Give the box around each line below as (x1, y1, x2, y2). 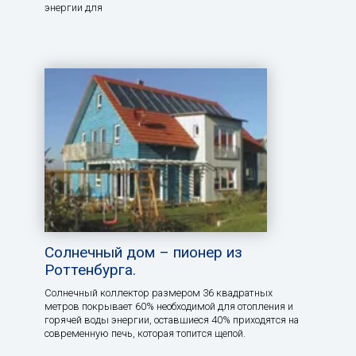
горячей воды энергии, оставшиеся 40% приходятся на (44, 313, 299, 326)
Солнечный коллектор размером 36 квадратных (44, 286, 273, 299)
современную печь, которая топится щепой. (44, 327, 246, 339)
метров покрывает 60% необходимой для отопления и (44, 300, 293, 312)
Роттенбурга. (44, 260, 136, 279)
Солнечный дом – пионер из (44, 242, 242, 261)
